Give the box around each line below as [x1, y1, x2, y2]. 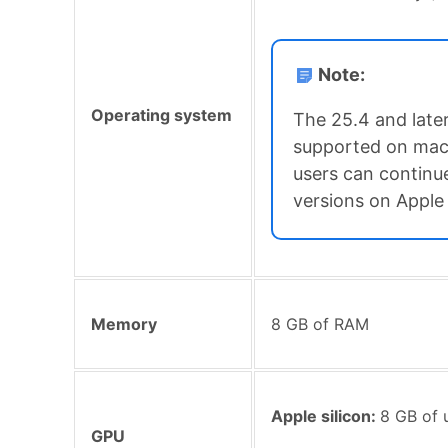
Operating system [91, 104, 232, 125]
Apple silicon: [271, 405, 380, 426]
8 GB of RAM [271, 313, 369, 334]
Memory [91, 313, 157, 334]
